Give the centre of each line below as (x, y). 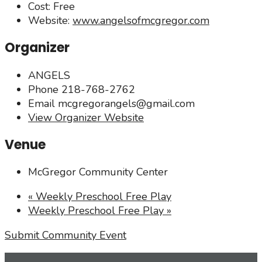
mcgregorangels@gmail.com (126, 103)
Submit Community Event (65, 235)
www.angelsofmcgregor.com (141, 20)
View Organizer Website (86, 117)
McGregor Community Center (98, 172)
